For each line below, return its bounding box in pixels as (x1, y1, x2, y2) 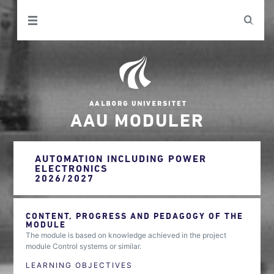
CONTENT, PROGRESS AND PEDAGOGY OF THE (26, 210, 244, 221)
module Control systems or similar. (26, 242, 142, 251)
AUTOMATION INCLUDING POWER (35, 153, 207, 164)
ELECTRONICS (35, 163, 109, 174)
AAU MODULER (70, 109, 204, 130)
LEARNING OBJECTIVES (26, 261, 133, 270)
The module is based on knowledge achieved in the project (26, 231, 227, 240)
